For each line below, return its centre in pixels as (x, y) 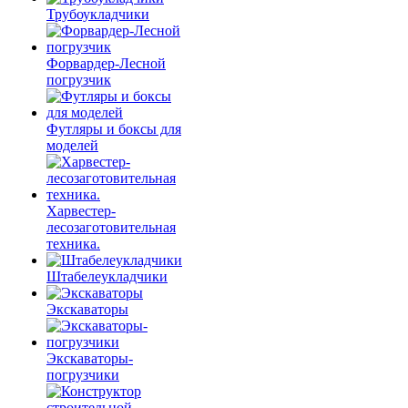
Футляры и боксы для (114, 129)
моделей (72, 145)
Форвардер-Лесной (106, 63)
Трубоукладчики (98, 14)
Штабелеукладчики (107, 276)
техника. (73, 244)
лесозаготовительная (111, 227)
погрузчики (83, 375)
